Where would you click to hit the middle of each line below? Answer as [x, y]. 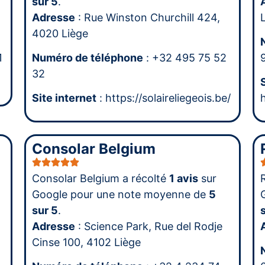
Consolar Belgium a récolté [100, 178]
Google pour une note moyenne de [120, 194]
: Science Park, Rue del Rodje [148, 226]
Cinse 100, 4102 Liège [86, 242]
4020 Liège [60, 33]
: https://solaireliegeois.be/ [163, 98]
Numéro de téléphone [87, 58]
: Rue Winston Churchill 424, [147, 17]
